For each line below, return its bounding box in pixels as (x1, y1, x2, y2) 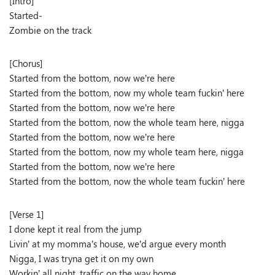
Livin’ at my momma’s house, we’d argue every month (9, 238, 226, 250)
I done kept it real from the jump (9, 223, 142, 235)
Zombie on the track (9, 24, 91, 36)
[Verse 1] (9, 208, 44, 220)
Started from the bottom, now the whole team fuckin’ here (9, 175, 245, 187)
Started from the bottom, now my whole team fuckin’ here (9, 87, 244, 99)
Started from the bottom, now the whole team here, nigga (9, 116, 244, 128)
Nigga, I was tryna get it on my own (9, 252, 153, 265)
